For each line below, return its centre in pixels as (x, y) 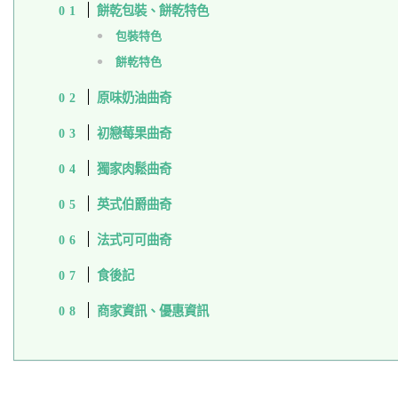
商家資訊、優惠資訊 (152, 311)
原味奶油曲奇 (134, 98)
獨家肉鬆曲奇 (134, 169)
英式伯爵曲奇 (134, 205)
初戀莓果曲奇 (134, 134)
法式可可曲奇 (134, 240)
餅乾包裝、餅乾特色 (152, 11)
